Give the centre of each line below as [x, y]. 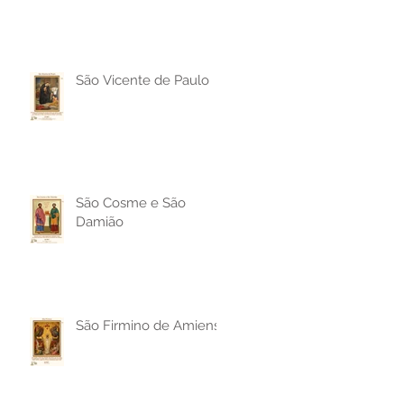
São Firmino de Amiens [148, 325]
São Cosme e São [131, 202]
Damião [100, 221]
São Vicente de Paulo [142, 80]
